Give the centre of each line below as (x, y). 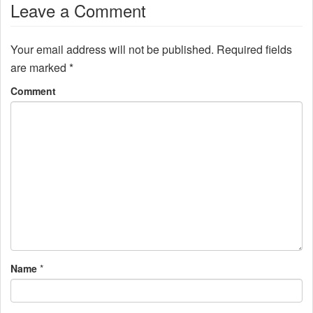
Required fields (254, 50)
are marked (40, 68)
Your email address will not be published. (112, 50)
